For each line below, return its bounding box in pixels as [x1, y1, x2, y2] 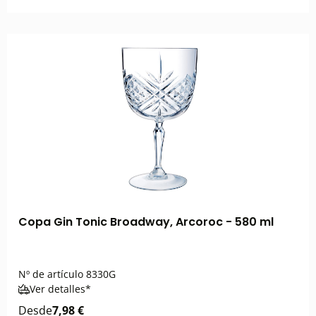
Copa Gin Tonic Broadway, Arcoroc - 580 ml [18, 214, 274, 230]
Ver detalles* [30, 282, 91, 296]
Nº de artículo [18, 267, 83, 281]
